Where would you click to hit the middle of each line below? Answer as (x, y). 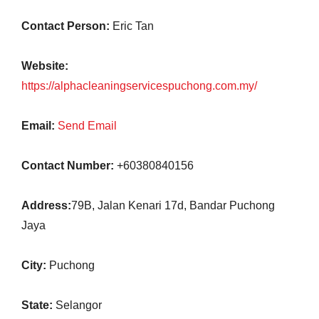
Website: (45, 66)
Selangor (77, 305)
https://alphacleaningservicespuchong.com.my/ (139, 86)
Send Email (87, 126)
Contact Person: (66, 26)
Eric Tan (132, 26)
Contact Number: (68, 166)
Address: (46, 205)
